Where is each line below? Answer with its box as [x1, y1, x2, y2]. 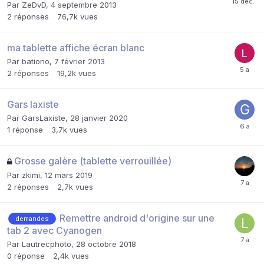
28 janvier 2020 [70, 113, 128, 123]
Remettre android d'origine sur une [60, 212, 214, 224]
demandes [15, 214, 49, 223]
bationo [22, 56, 49, 66]
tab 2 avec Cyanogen [7, 225, 102, 237]
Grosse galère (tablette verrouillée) [14, 154, 171, 167]
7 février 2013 [54, 56, 105, 66]
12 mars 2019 [45, 170, 93, 180]
